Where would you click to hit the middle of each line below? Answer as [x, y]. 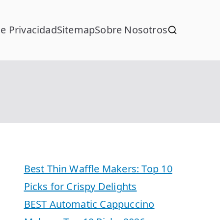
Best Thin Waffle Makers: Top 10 [98, 168]
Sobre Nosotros [131, 30]
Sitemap [76, 30]
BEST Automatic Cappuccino [89, 204]
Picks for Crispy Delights [80, 186]
